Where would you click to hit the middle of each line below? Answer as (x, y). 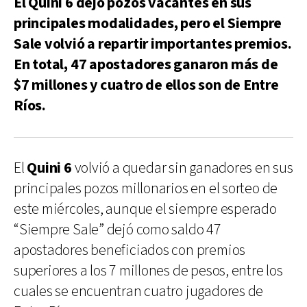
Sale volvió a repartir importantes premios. (153, 44)
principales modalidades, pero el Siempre (148, 23)
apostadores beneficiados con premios (130, 250)
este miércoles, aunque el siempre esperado (145, 209)
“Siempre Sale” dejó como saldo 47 (118, 230)
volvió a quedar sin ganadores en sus (182, 168)
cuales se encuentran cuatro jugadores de (139, 291)
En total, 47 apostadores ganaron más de (146, 64)
